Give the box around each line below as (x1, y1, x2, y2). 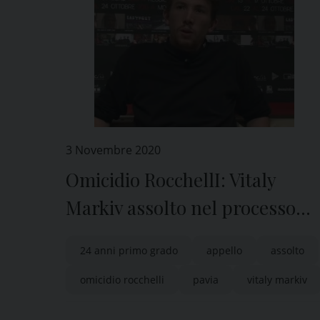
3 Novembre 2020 (66, 142, 161, 158)
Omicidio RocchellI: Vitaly (66, 167, 276, 192)
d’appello (66, 223, 143, 248)
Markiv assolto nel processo (66, 195, 296, 220)
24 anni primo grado (80, 244, 178, 257)
